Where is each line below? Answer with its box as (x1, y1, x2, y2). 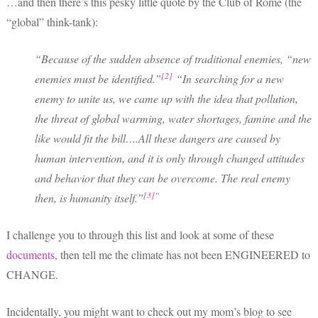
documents (6, 246, 55, 262)
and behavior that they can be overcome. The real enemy (35, 170, 290, 185)
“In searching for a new (172, 70, 284, 86)
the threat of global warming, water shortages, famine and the (35, 110, 312, 126)
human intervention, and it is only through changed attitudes (35, 150, 305, 165)
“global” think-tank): (6, 13, 98, 29)
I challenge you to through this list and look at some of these (6, 226, 274, 242)
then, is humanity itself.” (35, 190, 143, 205)
